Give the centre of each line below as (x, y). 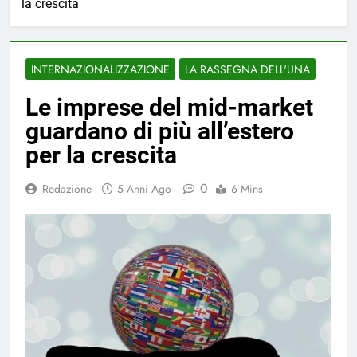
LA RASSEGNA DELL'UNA (247, 70)
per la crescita (101, 155)
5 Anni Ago (144, 189)
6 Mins (247, 189)
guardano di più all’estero (160, 131)
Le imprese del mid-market (169, 108)
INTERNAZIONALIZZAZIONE (100, 70)
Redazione (67, 189)
